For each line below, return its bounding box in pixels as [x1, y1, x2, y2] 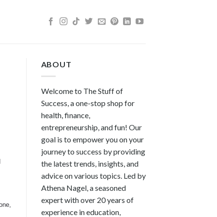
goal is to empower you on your [41, 134, 144, 144]
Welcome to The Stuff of [41, 86, 123, 95]
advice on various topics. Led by [41, 170, 146, 180]
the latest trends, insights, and [41, 158, 139, 168]
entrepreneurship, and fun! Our [41, 122, 142, 132]
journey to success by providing [41, 146, 145, 156]
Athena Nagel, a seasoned [41, 183, 126, 192]
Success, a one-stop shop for [41, 98, 135, 108]
